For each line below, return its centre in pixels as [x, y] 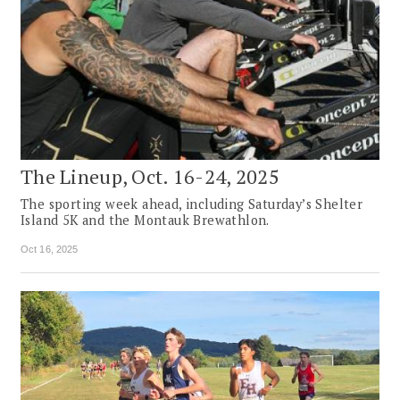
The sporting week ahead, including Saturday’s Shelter [192, 204]
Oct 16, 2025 [50, 250]
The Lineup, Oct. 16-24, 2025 [150, 177]
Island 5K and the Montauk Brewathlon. [145, 221]
